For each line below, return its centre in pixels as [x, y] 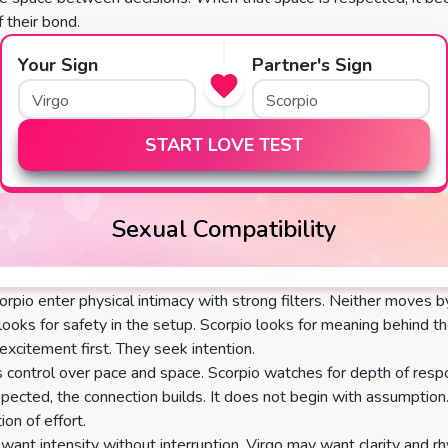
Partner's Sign [312, 65]
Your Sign [58, 65]
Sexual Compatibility [224, 229]
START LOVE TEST [224, 145]
